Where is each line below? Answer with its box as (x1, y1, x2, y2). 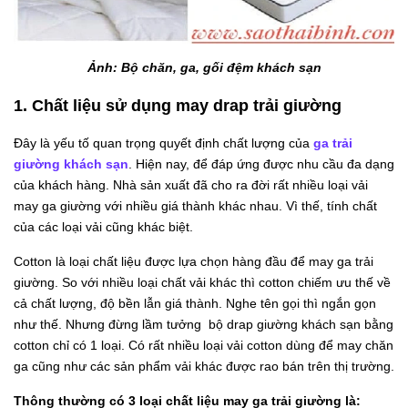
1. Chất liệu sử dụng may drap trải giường (14, 97, 342, 116)
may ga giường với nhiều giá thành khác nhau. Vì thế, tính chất (14, 199, 377, 214)
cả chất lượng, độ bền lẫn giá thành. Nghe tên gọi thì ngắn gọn (14, 296, 376, 311)
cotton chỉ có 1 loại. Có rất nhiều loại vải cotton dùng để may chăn (14, 338, 393, 353)
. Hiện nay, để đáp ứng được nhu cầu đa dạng (128, 157, 394, 172)
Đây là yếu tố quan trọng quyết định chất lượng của (14, 136, 310, 151)
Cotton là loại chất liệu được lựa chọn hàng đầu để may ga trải (14, 254, 373, 270)
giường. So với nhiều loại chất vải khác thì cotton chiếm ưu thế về (14, 275, 391, 291)
